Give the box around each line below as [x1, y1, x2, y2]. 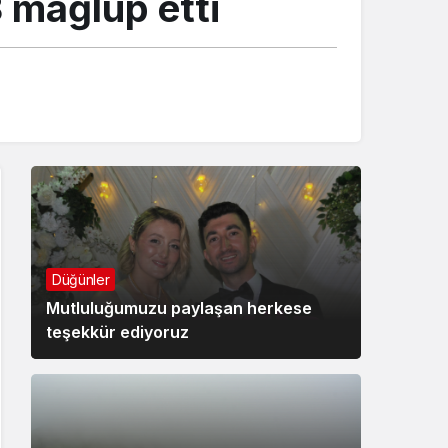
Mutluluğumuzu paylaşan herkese [46, 297, 312, 318]
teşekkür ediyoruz [46, 321, 189, 342]
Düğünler [52, 270, 110, 288]
